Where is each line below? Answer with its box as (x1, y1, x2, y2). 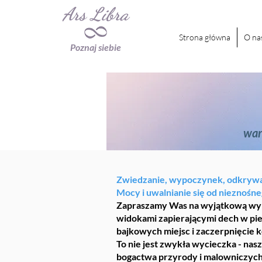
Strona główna (179, 32, 230, 42)
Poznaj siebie (70, 42, 121, 53)
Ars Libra (63, 3, 129, 25)
